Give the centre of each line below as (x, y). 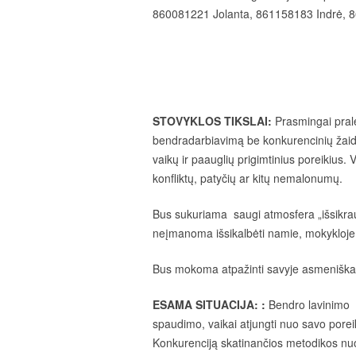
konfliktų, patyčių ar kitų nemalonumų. (248, 178)
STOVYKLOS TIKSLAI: (212, 121)
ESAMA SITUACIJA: (205, 304)
